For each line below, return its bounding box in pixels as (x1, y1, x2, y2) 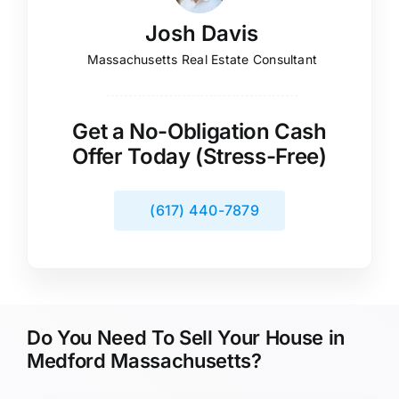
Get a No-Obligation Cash (72, 118, 327, 144)
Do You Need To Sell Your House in (26, 325, 346, 349)
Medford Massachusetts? (26, 348, 262, 372)
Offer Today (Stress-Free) (72, 142, 327, 169)
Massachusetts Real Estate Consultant (86, 51, 318, 67)
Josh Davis (145, 20, 259, 46)
